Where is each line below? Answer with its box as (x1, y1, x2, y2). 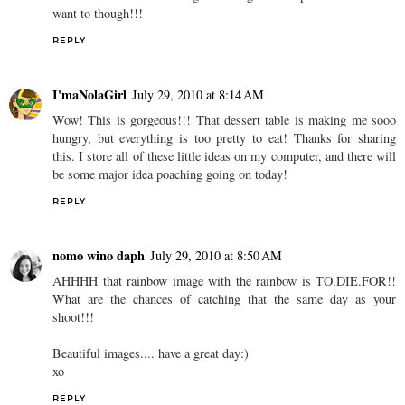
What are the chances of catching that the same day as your (52, 290, 396, 308)
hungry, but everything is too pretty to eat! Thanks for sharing (52, 129, 396, 147)
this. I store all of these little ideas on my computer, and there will (52, 147, 396, 165)
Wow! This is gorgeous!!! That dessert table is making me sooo (52, 111, 396, 129)
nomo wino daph (52, 246, 145, 266)
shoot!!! (52, 308, 94, 326)
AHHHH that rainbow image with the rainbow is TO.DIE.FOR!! (52, 272, 396, 290)
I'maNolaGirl (52, 85, 127, 105)
